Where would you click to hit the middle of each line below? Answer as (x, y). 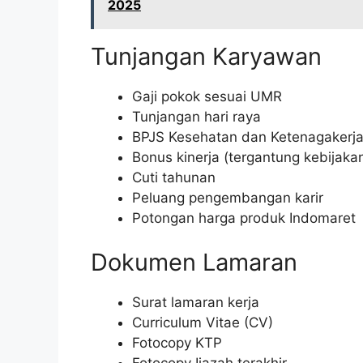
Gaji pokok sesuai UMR (207, 96)
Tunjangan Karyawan (206, 56)
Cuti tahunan (174, 177)
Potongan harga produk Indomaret (244, 218)
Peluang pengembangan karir (228, 197)
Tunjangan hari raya (196, 116)
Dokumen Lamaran (194, 263)
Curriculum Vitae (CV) (203, 323)
